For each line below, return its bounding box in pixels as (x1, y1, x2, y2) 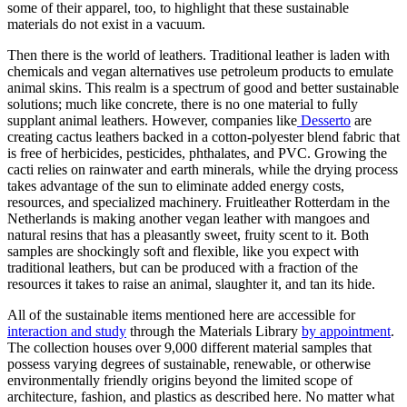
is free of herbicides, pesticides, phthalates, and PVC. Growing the (7, 144, 387, 161)
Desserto (297, 112, 351, 128)
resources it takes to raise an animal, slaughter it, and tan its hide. (7, 275, 375, 292)
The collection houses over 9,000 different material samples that (7, 339, 372, 355)
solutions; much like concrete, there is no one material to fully (7, 95, 358, 112)
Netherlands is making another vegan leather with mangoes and (7, 210, 370, 226)
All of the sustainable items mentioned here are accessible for (7, 306, 355, 323)
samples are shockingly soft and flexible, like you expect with (7, 243, 359, 259)
